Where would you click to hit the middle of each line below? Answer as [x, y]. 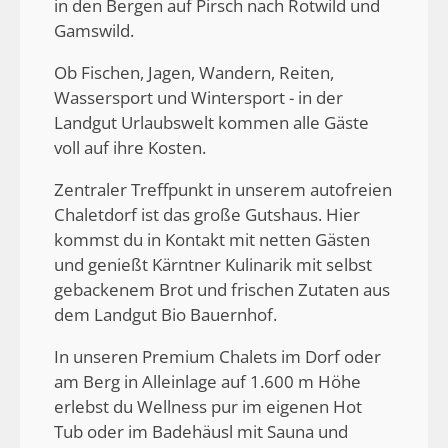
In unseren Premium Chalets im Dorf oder [217, 357]
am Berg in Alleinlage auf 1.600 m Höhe [207, 382]
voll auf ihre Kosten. [130, 148]
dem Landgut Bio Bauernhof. [167, 315]
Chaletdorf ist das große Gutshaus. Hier [207, 215]
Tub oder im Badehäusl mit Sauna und [201, 432]
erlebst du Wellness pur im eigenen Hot [208, 407]
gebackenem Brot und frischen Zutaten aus [222, 290]
